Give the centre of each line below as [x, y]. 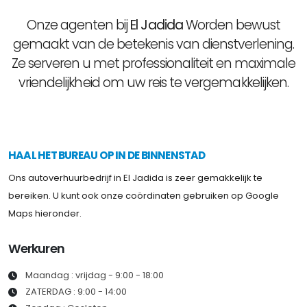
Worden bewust [232, 25]
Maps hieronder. [45, 213]
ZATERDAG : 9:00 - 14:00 [76, 291]
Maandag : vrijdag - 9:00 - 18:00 [95, 275]
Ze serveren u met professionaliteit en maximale [153, 63]
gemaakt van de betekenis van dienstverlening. [153, 44]
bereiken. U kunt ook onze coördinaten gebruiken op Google [144, 195]
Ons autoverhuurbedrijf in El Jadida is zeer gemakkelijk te [135, 177]
